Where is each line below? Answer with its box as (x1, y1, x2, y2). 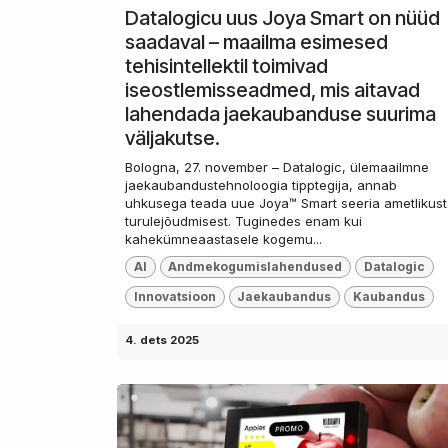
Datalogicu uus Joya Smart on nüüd (125, 5, 440, 30)
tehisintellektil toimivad (125, 53, 328, 78)
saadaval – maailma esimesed (125, 29, 388, 54)
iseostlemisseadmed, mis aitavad (125, 77, 420, 102)
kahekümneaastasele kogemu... (125, 230, 322, 247)
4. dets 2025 (125, 333, 199, 348)
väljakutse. (125, 125, 220, 150)
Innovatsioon (133, 289, 216, 305)
